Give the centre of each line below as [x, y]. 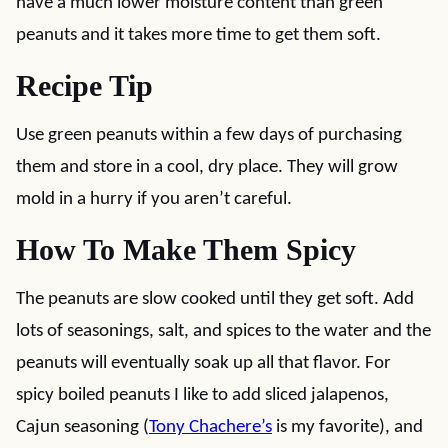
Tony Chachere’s [210, 427]
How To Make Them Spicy [186, 249]
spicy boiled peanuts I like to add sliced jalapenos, [202, 395]
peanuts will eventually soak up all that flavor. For [203, 363]
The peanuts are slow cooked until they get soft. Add [215, 299]
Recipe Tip [84, 85]
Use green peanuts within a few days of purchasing [209, 135]
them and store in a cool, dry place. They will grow [207, 167]
